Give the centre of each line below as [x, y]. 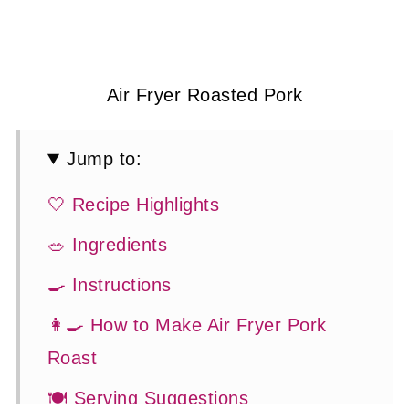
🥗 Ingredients [107, 245]
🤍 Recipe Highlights [133, 204]
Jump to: [105, 159]
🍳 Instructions [109, 285]
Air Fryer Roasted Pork [204, 95]
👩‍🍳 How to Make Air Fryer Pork [187, 325]
